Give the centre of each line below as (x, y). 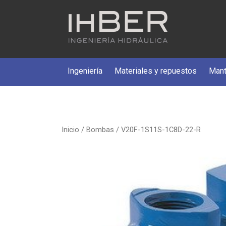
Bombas (100, 130)
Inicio (70, 130)
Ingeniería (85, 71)
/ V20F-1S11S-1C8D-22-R (157, 130)
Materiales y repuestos (156, 71)
